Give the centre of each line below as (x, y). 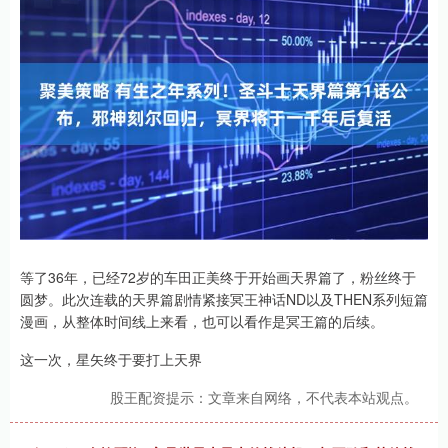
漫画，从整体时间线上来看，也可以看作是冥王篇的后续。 (202, 321)
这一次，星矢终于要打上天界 (111, 359)
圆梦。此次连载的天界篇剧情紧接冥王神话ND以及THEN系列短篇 (224, 299)
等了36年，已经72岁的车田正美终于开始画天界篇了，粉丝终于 (218, 277)
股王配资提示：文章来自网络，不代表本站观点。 (264, 397)
